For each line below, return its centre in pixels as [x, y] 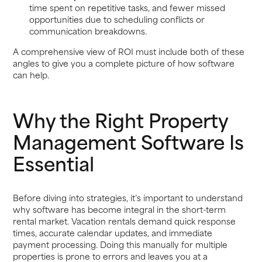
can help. [31, 75]
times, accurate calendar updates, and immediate [113, 232]
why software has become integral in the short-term [120, 209]
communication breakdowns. [88, 30]
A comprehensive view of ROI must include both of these [129, 51]
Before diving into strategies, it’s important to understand [128, 197]
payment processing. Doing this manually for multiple [120, 244]
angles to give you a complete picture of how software [124, 63]
